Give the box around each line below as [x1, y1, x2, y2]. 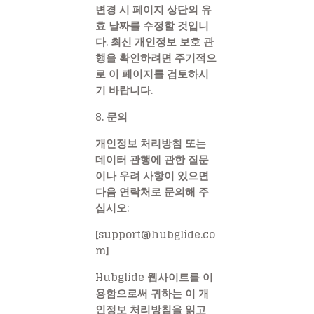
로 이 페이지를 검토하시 [95, 64, 209, 84]
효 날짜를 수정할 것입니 [95, 16, 209, 36]
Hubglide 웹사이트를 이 [95, 267, 213, 287]
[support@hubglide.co [95, 224, 215, 244]
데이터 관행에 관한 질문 [95, 149, 209, 169]
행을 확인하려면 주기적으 [95, 48, 217, 68]
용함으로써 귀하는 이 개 [95, 283, 209, 303]
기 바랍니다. [95, 81, 153, 100]
